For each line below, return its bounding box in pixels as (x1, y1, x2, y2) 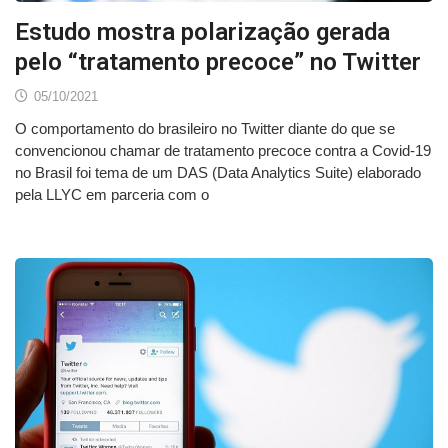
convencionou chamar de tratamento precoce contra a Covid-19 (15, 142, 431, 160)
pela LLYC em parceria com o (15, 186, 209, 204)
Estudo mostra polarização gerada (15, 18, 390, 47)
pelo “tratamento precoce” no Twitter (15, 48, 421, 77)
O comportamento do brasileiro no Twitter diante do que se (15, 120, 395, 138)
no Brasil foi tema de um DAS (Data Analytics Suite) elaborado (15, 164, 421, 182)
